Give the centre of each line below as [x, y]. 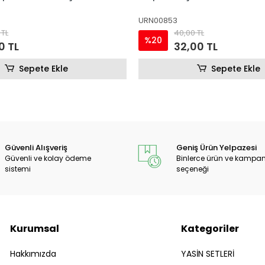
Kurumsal [34, 228]
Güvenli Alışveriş [36, 147]
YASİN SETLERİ [208, 253]
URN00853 [158, 20]
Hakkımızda [33, 253]
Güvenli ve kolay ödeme [48, 158]
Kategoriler [210, 228]
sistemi [17, 169]
